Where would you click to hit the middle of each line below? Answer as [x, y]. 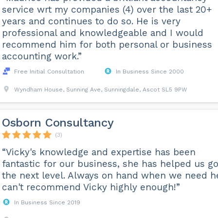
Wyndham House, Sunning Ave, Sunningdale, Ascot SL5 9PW [100, 90]
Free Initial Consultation [49, 72]
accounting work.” [42, 56]
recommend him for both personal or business [107, 45]
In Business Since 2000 [150, 72]
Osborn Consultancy [58, 123]
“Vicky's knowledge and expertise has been [99, 152]
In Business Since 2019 [47, 202]
